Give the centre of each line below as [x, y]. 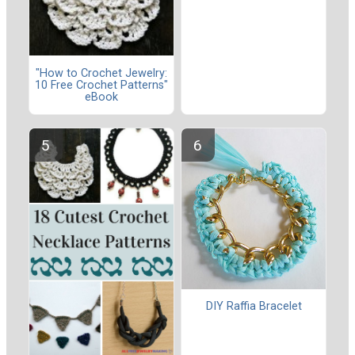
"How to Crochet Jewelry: [101, 73]
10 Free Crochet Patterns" [101, 85]
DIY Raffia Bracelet [254, 307]
